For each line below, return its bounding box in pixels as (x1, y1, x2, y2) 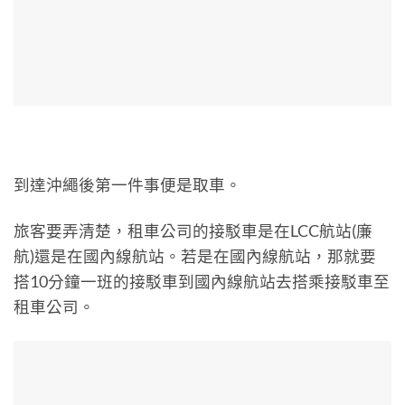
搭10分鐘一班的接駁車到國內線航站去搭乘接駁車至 (14, 272, 390, 292)
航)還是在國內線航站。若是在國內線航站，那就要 (14, 247, 376, 267)
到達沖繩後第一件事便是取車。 (14, 175, 241, 195)
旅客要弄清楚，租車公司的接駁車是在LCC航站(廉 (14, 221, 372, 241)
